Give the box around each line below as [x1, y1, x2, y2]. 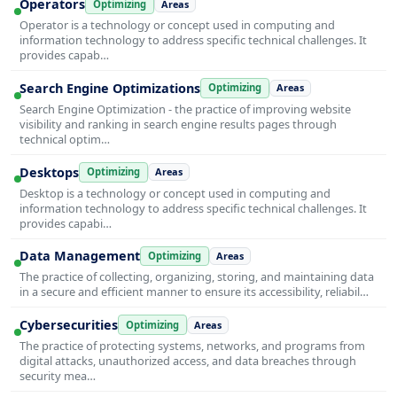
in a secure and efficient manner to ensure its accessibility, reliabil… [19, 284, 369, 300]
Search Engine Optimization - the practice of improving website [19, 100, 351, 117]
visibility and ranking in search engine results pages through [19, 115, 337, 132]
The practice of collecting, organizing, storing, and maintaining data [19, 269, 374, 285]
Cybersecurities [19, 316, 118, 334]
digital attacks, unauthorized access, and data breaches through [19, 353, 356, 370]
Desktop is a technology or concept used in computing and [19, 184, 331, 201]
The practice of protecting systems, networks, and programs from [19, 338, 365, 354]
